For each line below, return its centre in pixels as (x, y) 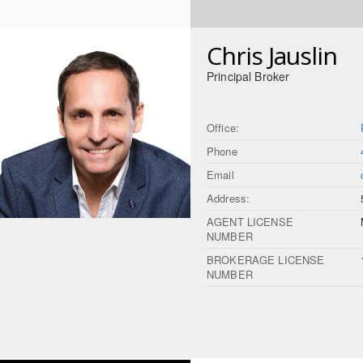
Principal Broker (248, 76)
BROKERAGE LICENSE (266, 260)
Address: (228, 198)
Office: (223, 128)
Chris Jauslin (272, 56)
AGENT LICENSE (250, 222)
